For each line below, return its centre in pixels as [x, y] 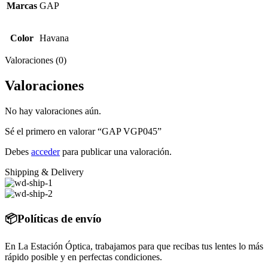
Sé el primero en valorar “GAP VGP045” [83, 132]
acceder [45, 152]
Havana [54, 38]
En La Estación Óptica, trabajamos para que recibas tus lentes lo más [134, 246]
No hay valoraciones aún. [53, 111]
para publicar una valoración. [116, 152]
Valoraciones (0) [36, 60]
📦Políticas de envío [53, 219]
